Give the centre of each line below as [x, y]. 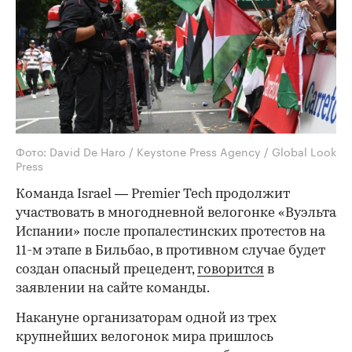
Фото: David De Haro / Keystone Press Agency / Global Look [176, 151]
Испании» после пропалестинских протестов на [170, 233]
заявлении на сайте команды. [113, 289]
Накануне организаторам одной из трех [146, 319]
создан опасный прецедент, [106, 270]
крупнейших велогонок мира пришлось [145, 338]
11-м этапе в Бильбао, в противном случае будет [170, 251]
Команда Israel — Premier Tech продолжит [153, 195]
